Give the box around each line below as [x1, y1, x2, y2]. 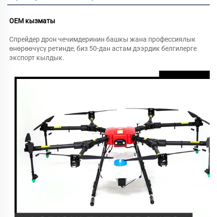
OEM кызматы [9, 16, 57, 25]
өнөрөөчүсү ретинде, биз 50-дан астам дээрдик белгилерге [9, 44, 197, 52]
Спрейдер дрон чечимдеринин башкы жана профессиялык [9, 35, 196, 43]
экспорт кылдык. [9, 53, 66, 62]
